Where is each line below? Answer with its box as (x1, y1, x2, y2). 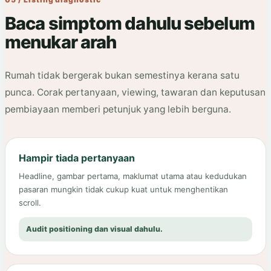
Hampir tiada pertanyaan (19, 152, 135, 165)
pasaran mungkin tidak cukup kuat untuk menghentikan (19, 184, 228, 195)
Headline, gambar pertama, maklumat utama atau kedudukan (19, 171, 247, 181)
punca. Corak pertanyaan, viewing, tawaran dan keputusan (5, 87, 266, 99)
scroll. (19, 198, 41, 208)
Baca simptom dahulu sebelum (5, 13, 255, 34)
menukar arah (5, 31, 117, 53)
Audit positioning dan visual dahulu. (26, 224, 163, 234)
